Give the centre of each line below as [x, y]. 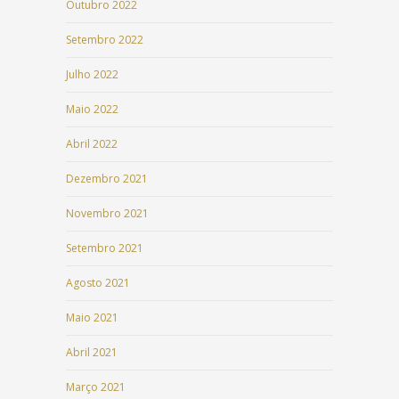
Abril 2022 [92, 144]
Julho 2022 [92, 75]
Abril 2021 [92, 353]
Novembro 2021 [107, 214]
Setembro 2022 [105, 40]
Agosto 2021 [98, 283]
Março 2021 [96, 387]
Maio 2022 [92, 110]
